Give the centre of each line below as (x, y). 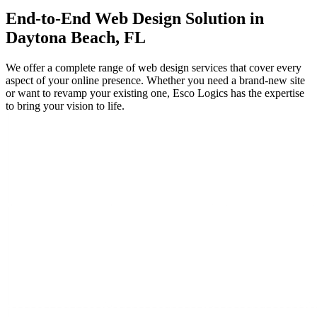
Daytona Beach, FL (76, 38)
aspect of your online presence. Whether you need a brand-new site (155, 80)
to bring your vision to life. (65, 105)
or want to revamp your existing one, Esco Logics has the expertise (155, 93)
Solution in (223, 19)
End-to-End (50, 19)
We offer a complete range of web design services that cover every (154, 67)
